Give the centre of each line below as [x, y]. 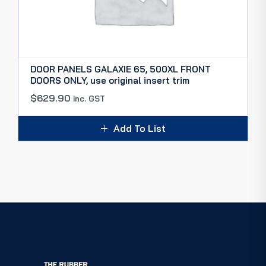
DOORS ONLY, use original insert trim [110, 80]
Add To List [139, 128]
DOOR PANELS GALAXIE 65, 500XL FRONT [121, 69]
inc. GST [89, 99]
